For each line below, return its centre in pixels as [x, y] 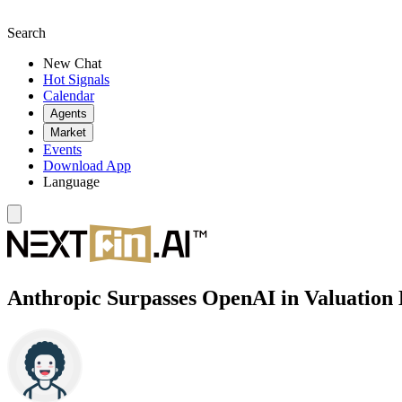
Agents [69, 114]
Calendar [69, 96]
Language [71, 182]
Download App [87, 166]
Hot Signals [76, 79]
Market [68, 132]
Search [26, 33]
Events [62, 149]
